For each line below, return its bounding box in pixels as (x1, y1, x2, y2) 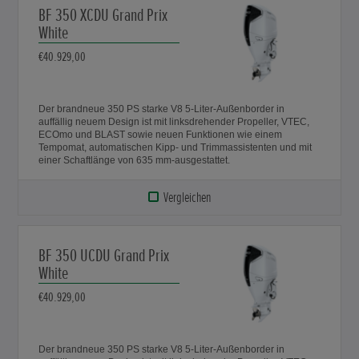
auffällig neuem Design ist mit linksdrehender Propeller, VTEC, (38, 115, 170, 127)
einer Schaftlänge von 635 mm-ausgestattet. (38, 154, 231, 166)
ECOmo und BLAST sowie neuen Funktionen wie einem (38, 128, 283, 140)
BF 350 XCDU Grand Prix (38, 4, 168, 26)
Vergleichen (163, 188, 211, 206)
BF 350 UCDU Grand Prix (38, 244, 170, 267)
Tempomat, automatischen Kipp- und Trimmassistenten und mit (38, 141, 313, 153)
